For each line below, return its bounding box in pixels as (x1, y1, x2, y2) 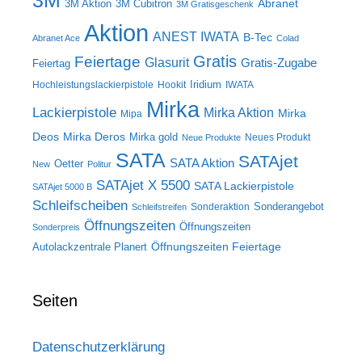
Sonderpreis (32, 222, 80, 233)
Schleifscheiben (32, 197, 128, 214)
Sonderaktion (191, 201, 250, 213)
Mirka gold (129, 131, 178, 144)
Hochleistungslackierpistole (32, 79, 154, 91)
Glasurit (145, 56, 189, 70)
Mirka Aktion (204, 106, 274, 120)
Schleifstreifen (132, 202, 187, 213)
